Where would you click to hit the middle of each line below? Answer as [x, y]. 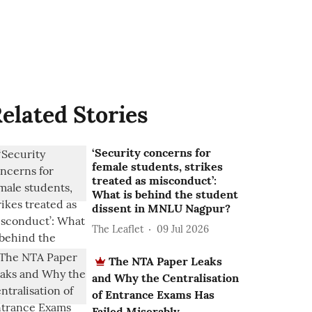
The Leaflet [118, 229]
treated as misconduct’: [155, 180]
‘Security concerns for [152, 153]
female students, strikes [158, 166]
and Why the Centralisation [166, 278]
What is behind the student [165, 194]
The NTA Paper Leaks [166, 261]
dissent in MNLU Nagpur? [162, 208]
